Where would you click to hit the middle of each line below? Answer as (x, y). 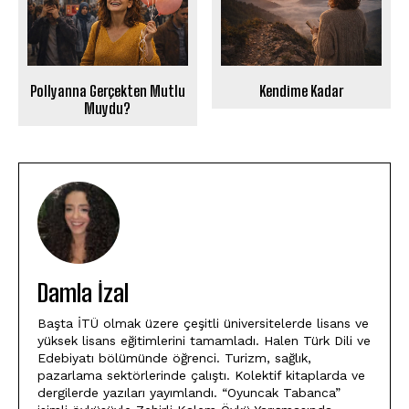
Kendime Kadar (302, 90)
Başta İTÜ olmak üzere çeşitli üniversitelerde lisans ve (203, 323)
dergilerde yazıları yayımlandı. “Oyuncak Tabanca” (189, 392)
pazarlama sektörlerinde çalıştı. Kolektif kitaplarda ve (201, 375)
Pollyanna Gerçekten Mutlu (107, 90)
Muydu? (108, 108)
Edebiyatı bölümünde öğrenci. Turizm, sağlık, (174, 357)
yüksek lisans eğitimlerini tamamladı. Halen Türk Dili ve (204, 340)
